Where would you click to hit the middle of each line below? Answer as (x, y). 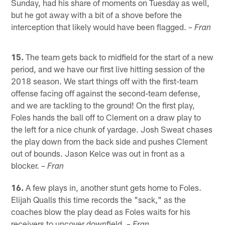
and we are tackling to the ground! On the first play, (103, 105)
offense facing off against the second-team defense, (106, 93)
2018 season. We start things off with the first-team (105, 81)
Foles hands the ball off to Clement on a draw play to (106, 117)
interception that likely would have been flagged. (100, 27)
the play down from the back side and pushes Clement (109, 141)
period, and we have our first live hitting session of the (108, 69)
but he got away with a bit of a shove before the (97, 15)
